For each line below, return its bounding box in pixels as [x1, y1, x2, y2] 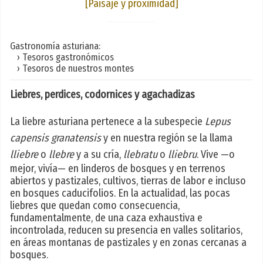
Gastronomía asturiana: [10, 40, 100, 52]
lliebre [10, 148, 38, 161]
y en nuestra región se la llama [101, 131, 232, 145]
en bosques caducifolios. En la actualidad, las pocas [10, 187, 230, 200]
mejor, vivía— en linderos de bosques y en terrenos [10, 162, 225, 176]
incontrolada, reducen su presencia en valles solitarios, [10, 224, 242, 237]
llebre [49, 148, 74, 161]
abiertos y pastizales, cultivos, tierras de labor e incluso [10, 174, 246, 188]
